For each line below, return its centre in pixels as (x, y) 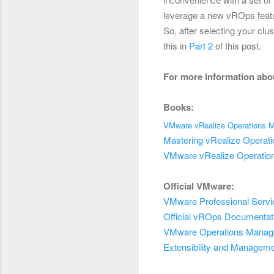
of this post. (238, 45)
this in (176, 45)
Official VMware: (199, 186)
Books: (179, 107)
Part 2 (201, 45)
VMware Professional (206, 201)
